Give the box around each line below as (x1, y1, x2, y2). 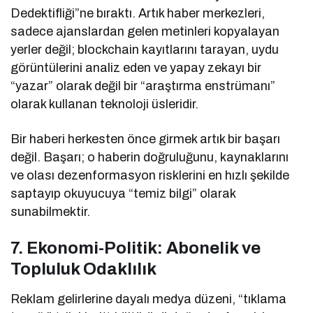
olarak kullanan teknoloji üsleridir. (10, 97, 199, 112)
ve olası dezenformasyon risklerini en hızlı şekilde (10, 168, 290, 183)
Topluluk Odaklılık (10, 260, 156, 279)
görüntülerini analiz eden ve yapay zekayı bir (10, 61, 262, 75)
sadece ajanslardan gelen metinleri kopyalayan (10, 24, 280, 39)
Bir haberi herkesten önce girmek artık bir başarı (10, 132, 281, 147)
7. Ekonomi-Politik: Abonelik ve (10, 239, 261, 258)
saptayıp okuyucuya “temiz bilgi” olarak (10, 187, 236, 201)
